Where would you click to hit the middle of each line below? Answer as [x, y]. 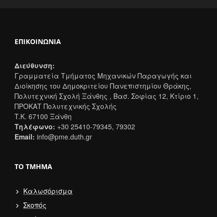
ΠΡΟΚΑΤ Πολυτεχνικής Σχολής [66, 106]
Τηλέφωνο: [35, 126]
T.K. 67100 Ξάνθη [43, 116]
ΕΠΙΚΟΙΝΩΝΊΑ [38, 41]
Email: [25, 136]
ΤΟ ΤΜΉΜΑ [33, 166]
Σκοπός [35, 205]
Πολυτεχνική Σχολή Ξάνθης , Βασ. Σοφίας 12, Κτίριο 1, [107, 96]
